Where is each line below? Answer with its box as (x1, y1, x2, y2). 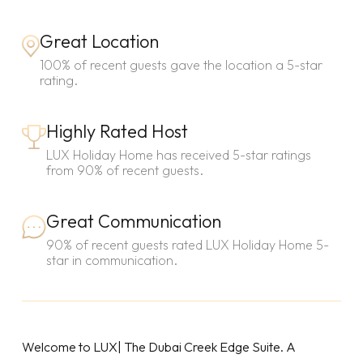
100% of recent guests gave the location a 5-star (39, 57, 322, 74)
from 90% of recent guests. (45, 162, 203, 179)
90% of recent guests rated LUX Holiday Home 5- (45, 237, 329, 254)
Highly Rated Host (45, 120, 188, 143)
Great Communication (45, 210, 221, 233)
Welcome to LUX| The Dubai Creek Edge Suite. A (21, 339, 296, 356)
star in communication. (45, 252, 177, 269)
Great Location (39, 30, 159, 53)
